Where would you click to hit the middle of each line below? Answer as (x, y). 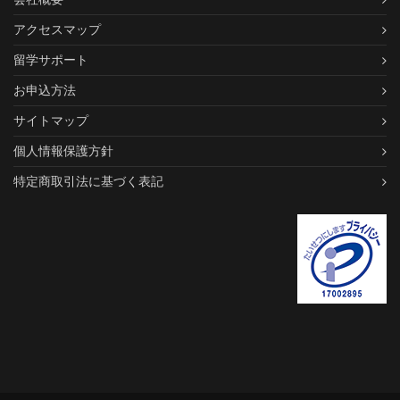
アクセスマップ (57, 30)
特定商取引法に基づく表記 (88, 182)
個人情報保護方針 (63, 151)
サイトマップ (51, 121)
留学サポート (51, 60)
